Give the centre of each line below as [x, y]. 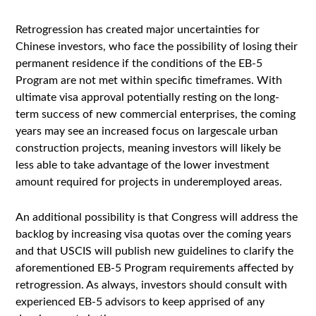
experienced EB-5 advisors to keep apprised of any [140, 302]
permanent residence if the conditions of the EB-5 [139, 63]
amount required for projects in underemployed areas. [149, 182]
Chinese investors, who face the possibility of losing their [157, 47]
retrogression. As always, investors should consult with [152, 285]
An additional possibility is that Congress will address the [157, 217]
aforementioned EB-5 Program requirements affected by [155, 268]
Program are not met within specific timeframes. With [149, 80]
